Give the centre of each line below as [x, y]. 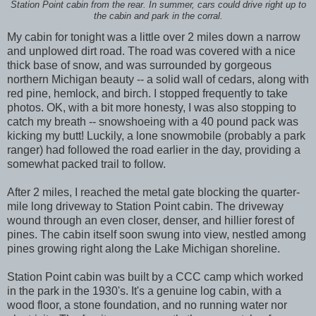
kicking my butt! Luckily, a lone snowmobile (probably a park [156, 135]
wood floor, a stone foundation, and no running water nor [147, 305]
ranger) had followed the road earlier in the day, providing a [154, 150]
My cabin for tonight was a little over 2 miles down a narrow [154, 37]
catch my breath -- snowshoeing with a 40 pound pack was [153, 121]
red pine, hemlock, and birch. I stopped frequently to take [147, 93]
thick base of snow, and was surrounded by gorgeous [139, 65]
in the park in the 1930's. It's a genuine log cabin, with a [144, 291]
